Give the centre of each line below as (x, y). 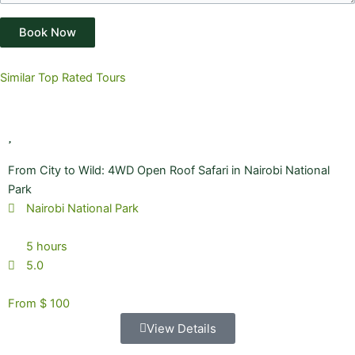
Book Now (48, 32)
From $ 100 (39, 303)
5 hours (47, 246)
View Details (181, 328)
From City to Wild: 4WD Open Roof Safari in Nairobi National (169, 170)
